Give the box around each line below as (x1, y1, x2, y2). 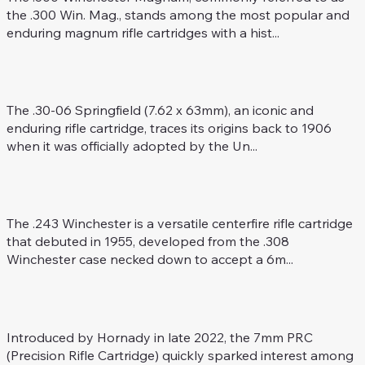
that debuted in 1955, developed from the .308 (6, 233, 289, 250)
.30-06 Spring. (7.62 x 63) (96, 67, 174, 76)
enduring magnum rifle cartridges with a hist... (6, 24, 279, 41)
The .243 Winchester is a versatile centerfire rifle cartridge (6, 215, 353, 232)
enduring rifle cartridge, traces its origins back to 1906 (6, 120, 332, 137)
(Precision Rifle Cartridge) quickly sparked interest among (6, 346, 354, 363)
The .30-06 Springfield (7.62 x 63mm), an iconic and (6, 102, 314, 119)
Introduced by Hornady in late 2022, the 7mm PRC (6, 328, 313, 345)
